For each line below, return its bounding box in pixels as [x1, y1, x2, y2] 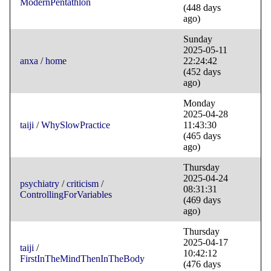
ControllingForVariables [20, 189, 112, 200]
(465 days [183, 131, 221, 142]
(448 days [183, 2, 221, 13]
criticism [67, 178, 99, 189]
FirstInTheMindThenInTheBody [20, 253, 145, 264]
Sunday [183, 34, 212, 45]
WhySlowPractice [41, 120, 110, 131]
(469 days [183, 195, 221, 206]
